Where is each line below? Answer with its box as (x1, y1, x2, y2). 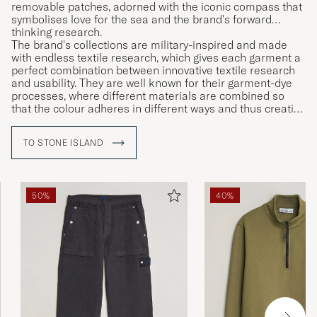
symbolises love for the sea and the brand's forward (11, 12, 272, 27)
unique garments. (11, 114, 99, 129)
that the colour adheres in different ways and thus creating (11, 101, 306, 116)
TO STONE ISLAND (23, 137, 107, 149)
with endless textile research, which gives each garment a (11, 50, 301, 65)
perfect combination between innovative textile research (11, 63, 295, 78)
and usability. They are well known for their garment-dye (11, 76, 292, 91)
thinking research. (11, 25, 102, 40)
